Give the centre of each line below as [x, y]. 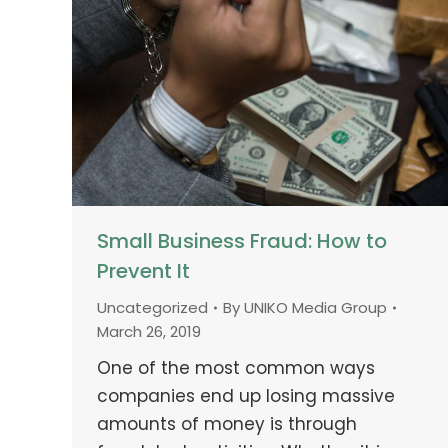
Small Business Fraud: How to [242, 240]
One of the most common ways [236, 367]
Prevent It [143, 270]
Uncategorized [152, 307]
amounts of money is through [227, 423]
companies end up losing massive [246, 395]
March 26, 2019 [149, 331]
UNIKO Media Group [315, 307]
